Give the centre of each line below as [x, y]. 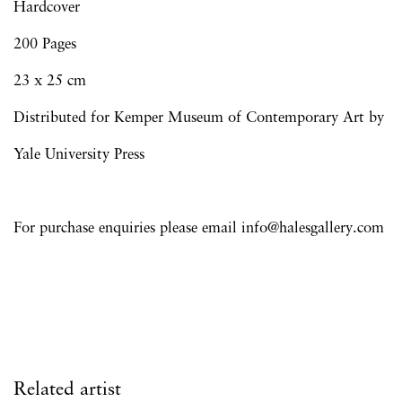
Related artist [67, 390]
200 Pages [45, 44]
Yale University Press [79, 155]
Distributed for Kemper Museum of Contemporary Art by [199, 118]
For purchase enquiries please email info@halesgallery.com [199, 228]
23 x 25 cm [50, 81]
